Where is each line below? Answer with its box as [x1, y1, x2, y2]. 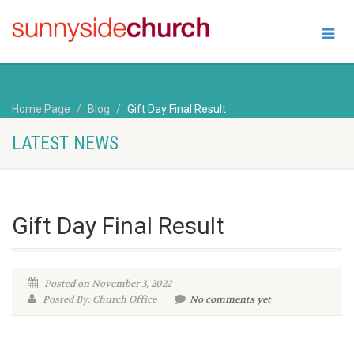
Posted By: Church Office [40, 293, 156, 307]
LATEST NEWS [12, 132, 119, 155]
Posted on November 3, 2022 [42, 277, 171, 291]
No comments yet [190, 293, 271, 307]
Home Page [12, 102, 70, 115]
